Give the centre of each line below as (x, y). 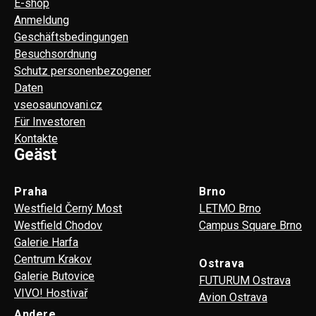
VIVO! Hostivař (51, 293)
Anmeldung (42, 20)
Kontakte (36, 138)
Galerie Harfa (46, 242)
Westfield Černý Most (68, 208)
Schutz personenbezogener (83, 71)
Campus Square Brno (250, 225)
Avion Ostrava (233, 297)
